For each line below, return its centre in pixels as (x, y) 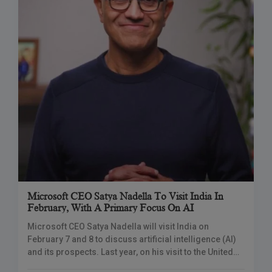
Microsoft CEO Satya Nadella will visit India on (118, 226)
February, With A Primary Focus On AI (110, 208)
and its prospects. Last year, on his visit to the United (130, 252)
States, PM (48, 265)
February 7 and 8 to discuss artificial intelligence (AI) (132, 239)
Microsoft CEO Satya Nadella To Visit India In (125, 197)
